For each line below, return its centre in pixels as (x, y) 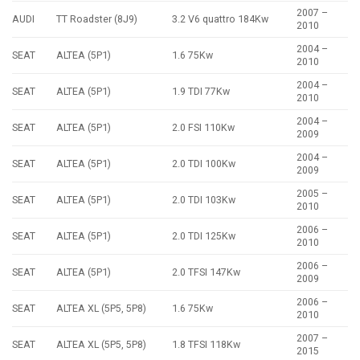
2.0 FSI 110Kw (204, 128)
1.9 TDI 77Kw (201, 92)
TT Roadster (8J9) (97, 19)
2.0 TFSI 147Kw (207, 272)
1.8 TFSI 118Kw (207, 345)
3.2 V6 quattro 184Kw (221, 19)
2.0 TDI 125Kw (204, 236)
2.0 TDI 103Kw (204, 200)
